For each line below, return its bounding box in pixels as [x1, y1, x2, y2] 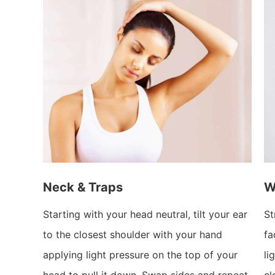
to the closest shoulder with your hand [43, 228, 222, 241]
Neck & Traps [43, 179, 123, 195]
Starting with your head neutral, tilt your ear [43, 207, 247, 220]
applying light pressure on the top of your [43, 248, 238, 261]
